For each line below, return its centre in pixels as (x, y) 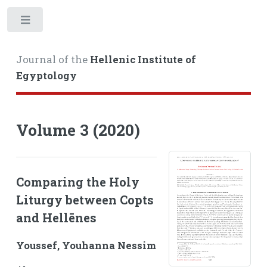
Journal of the (53, 59)
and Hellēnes (56, 218)
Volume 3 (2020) (78, 129)
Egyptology (46, 75)
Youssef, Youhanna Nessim (86, 246)
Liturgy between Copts (85, 200)
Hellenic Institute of (143, 59)
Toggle (63, 22)
